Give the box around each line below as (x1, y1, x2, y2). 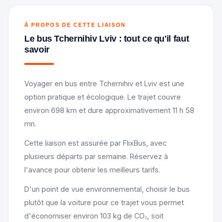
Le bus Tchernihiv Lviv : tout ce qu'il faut (24, 33, 189, 44)
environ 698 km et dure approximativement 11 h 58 (24, 106, 194, 114)
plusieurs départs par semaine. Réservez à (24, 152, 168, 161)
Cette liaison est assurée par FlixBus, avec (24, 138, 166, 147)
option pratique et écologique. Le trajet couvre (24, 92, 181, 101)
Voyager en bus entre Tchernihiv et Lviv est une (24, 79, 184, 88)
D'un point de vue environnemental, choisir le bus (24, 184, 190, 193)
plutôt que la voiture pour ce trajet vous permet (24, 198, 184, 207)
